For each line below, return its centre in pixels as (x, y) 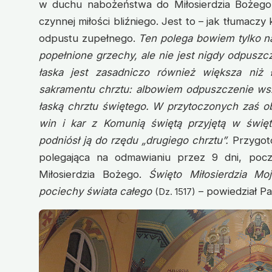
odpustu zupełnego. (89, 39)
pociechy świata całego (95, 192)
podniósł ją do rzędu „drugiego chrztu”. (134, 141)
